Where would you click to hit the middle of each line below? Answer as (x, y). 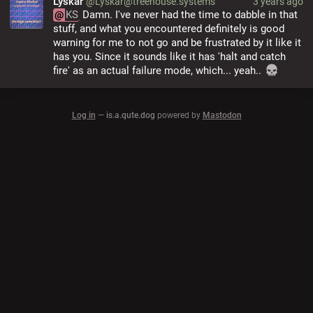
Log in (83, 116)
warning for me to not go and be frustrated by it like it (177, 43)
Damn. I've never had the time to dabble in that (189, 15)
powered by (180, 116)
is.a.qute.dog (130, 116)
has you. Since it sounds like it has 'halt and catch (169, 57)
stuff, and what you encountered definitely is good (169, 29)
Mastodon (222, 116)
